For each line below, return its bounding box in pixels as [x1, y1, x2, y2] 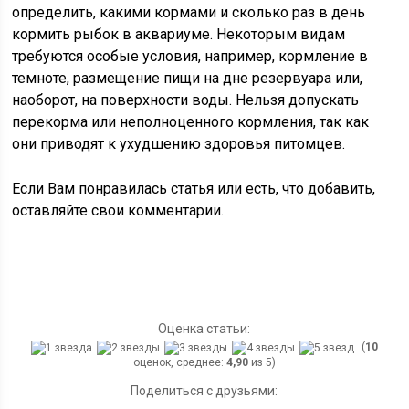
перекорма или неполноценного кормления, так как [12, 112, 370, 131]
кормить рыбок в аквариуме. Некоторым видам [12, 25, 346, 43]
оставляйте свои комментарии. [12, 201, 225, 219]
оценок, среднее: [132, 355, 226, 369]
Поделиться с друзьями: [131, 383, 278, 398]
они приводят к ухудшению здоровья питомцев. [12, 134, 346, 152]
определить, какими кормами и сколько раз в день [12, 3, 366, 21]
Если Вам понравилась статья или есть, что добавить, [12, 179, 376, 197]
